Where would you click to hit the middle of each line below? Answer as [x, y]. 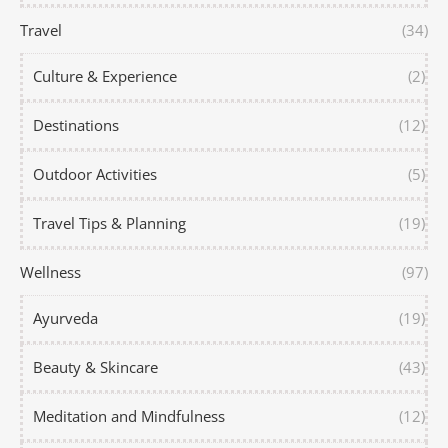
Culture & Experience [105, 75]
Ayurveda [65, 317]
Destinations [76, 124]
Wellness [50, 271]
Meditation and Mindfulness [129, 415]
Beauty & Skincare [95, 366]
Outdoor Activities [95, 173]
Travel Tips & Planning [109, 222]
